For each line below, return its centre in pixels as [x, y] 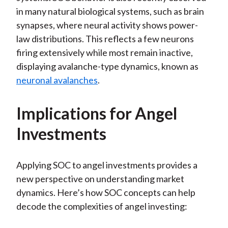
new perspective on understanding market [100, 179]
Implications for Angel [96, 113]
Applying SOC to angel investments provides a [107, 165]
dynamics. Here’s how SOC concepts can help [106, 193]
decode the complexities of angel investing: [102, 206]
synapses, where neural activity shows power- [107, 25]
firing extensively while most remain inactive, [104, 53]
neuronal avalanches [57, 80]
